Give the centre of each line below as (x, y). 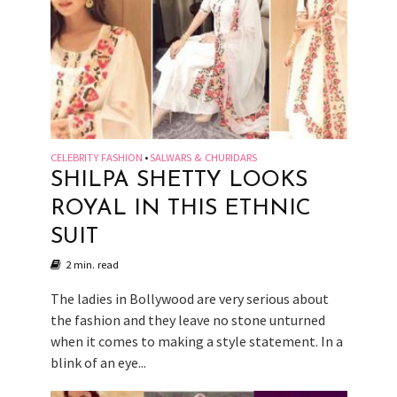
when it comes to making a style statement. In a (196, 342)
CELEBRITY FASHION (96, 158)
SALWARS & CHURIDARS (203, 158)
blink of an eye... (98, 363)
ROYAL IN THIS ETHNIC (180, 209)
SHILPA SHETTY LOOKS (179, 181)
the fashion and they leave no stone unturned (187, 320)
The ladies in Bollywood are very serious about (189, 299)
